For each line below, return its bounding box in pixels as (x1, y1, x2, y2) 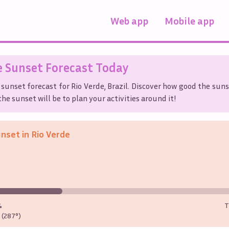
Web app (110, 14, 148, 27)
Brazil (107, 80, 128, 91)
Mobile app (165, 14, 214, 27)
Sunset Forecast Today (3, 60, 129, 75)
